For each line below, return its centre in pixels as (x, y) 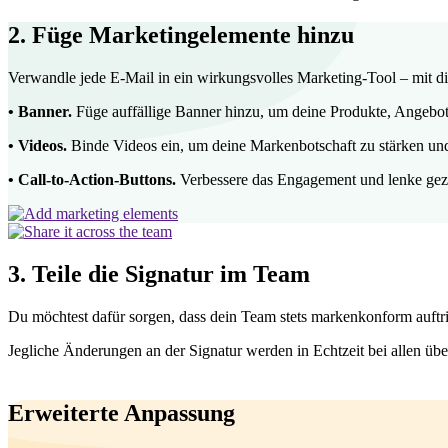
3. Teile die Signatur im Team (159, 274)
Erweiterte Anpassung (121, 413)
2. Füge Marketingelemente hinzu (181, 35)
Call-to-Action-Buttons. (97, 180)
